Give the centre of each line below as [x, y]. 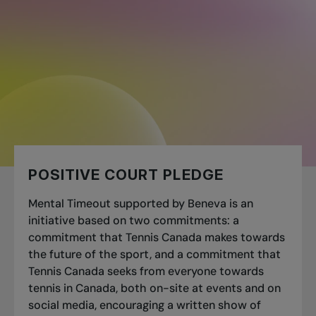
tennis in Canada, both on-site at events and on [154, 288]
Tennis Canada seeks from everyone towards [146, 271]
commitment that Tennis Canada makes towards [157, 237]
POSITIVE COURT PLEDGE [126, 174]
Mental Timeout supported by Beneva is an [141, 203]
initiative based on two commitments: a [134, 220]
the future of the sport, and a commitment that [154, 254]
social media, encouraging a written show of [145, 305]
